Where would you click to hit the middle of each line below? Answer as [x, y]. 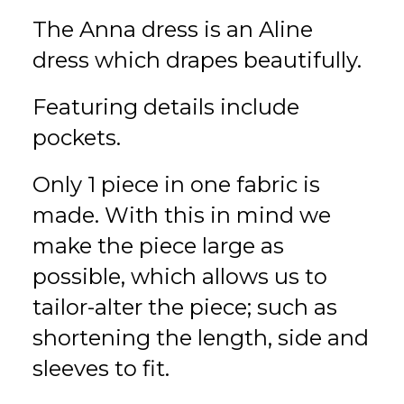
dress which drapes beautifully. [197, 60]
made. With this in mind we [182, 215]
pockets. [77, 138]
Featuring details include [166, 107]
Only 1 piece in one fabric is [176, 184]
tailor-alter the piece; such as [185, 307]
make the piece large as [158, 246]
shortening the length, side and [201, 338]
